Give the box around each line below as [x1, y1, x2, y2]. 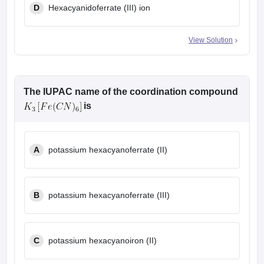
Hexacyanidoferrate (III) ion [48, 3, 150, 13]
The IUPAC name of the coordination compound [24, 87, 238, 97]
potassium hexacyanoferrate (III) [48, 190, 170, 200]
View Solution [189, 36, 233, 45]
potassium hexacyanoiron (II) [48, 236, 157, 246]
